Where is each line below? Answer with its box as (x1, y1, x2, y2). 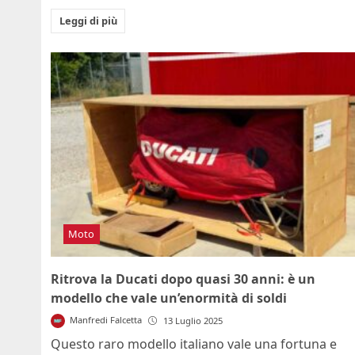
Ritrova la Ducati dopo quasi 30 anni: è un (51, 269, 315, 288)
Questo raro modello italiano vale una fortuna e (51, 334, 337, 353)
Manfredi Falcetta (70, 313, 143, 326)
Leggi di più (59, 13, 117, 28)
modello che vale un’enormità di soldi (51, 288, 287, 307)
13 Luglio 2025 (163, 314, 223, 326)
